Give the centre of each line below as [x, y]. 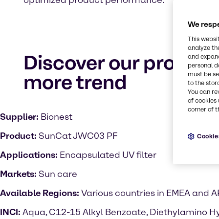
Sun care [58, 174]
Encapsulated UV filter [108, 155]
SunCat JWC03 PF [77, 136]
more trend [75, 82]
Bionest [55, 117]
